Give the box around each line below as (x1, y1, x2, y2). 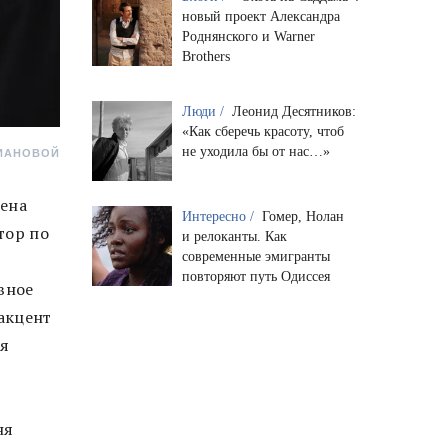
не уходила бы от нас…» (181, 143, 330, 159)
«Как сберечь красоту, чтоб (181, 123, 344, 139)
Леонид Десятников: (231, 103, 356, 119)
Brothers (181, 48, 230, 64)
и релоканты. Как (181, 228, 287, 244)
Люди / (181, 103, 228, 119)
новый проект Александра (181, 8, 340, 24)
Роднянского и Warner (181, 28, 315, 44)
